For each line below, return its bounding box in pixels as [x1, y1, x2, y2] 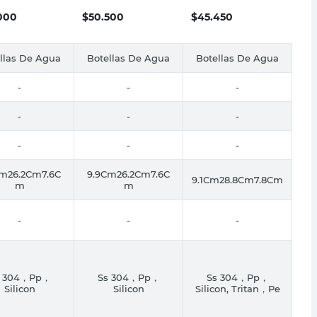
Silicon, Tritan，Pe [195, 282, 280, 294]
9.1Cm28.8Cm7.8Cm [192, 173, 283, 185]
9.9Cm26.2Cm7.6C [87, 168, 170, 180]
